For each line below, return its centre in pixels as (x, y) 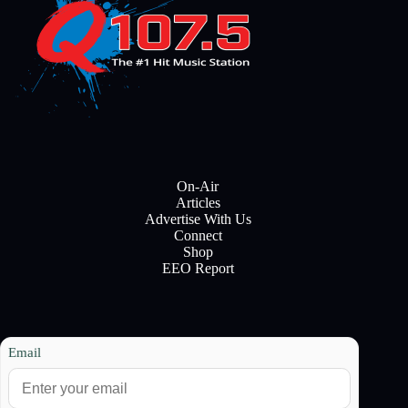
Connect (198, 236)
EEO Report (198, 269)
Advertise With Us (198, 219)
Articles (198, 203)
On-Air (198, 187)
